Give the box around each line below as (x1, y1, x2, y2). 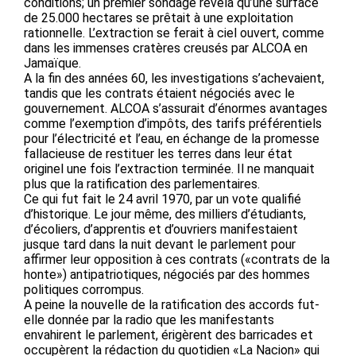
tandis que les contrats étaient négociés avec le (24, 85, 295, 101)
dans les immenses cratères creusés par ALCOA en (24, 40, 308, 56)
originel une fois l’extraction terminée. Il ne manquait (24, 161, 315, 176)
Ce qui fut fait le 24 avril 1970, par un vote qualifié (24, 191, 301, 207)
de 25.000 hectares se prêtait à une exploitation (24, 10, 293, 25)
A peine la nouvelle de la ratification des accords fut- (24, 296, 319, 312)
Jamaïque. (24, 55, 81, 71)
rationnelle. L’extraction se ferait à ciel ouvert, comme (24, 25, 324, 41)
